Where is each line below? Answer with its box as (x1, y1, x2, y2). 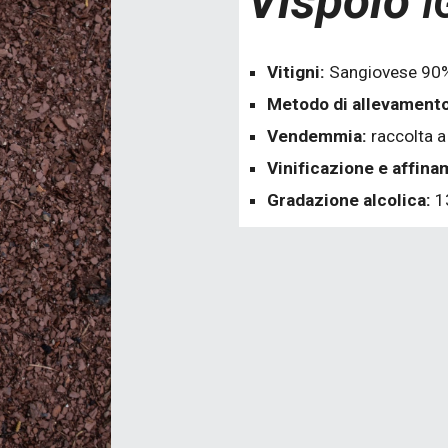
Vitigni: (266, 62, 329, 82)
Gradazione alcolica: (266, 190, 435, 210)
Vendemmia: (266, 126, 371, 146)
